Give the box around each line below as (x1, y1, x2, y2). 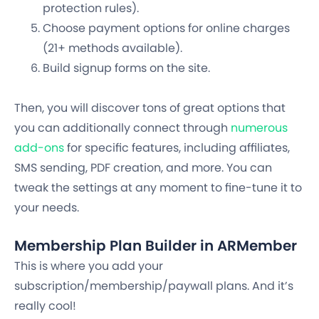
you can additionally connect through (14, 120, 231, 137)
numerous (231, 120, 288, 137)
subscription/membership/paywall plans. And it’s (14, 278, 293, 295)
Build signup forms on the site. (43, 60, 210, 77)
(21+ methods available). (43, 40, 182, 57)
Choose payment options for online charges (43, 20, 290, 37)
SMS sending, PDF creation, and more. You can (14, 159, 272, 177)
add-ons (14, 140, 64, 157)
